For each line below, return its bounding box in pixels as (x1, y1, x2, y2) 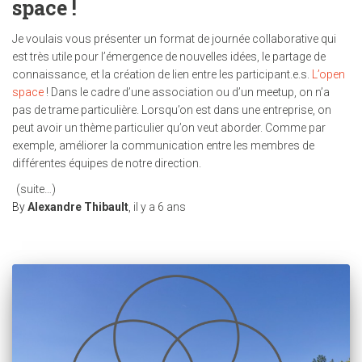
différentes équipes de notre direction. (12, 157, 201, 170)
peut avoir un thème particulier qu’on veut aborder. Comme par (12, 121, 326, 134)
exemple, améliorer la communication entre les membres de (12, 139, 314, 152)
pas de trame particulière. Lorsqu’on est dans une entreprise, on (12, 103, 331, 116)
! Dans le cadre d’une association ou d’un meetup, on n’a (44, 86, 330, 99)
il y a (133, 200, 158, 213)
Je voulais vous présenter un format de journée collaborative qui (12, 32, 336, 45)
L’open (312, 68, 345, 81)
